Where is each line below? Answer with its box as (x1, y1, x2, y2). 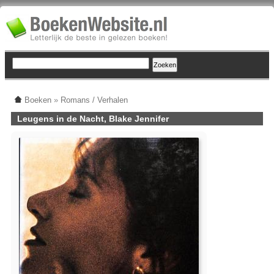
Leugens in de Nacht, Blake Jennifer (17, 114, 169, 124)
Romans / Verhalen (61, 95, 128, 105)
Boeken (24, 95, 51, 105)
